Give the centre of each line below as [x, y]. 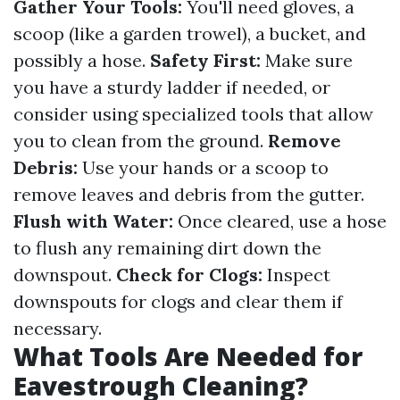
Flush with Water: [93, 221]
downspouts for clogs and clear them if [178, 301]
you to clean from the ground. [141, 141]
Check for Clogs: [189, 275]
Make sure [307, 60]
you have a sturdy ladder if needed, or [172, 87]
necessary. [58, 328]
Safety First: [205, 60]
